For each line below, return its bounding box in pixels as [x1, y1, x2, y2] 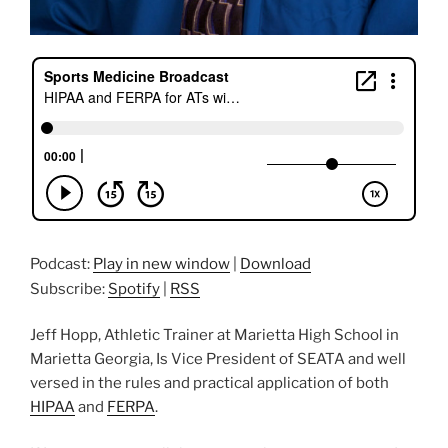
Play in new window [93, 254, 230, 273]
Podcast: [30, 254, 93, 273]
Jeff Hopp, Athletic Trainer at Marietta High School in [30, 326, 399, 345]
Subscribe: [30, 279, 108, 298]
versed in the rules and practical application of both [30, 374, 389, 393]
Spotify [108, 279, 160, 298]
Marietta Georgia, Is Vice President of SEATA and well [30, 350, 406, 369]
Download [240, 254, 311, 273]
